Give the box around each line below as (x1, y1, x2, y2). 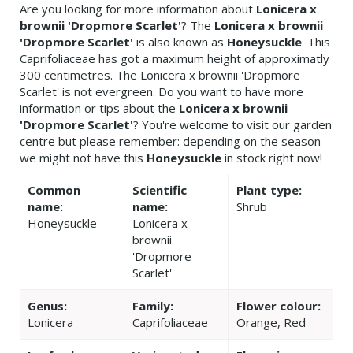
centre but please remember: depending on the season (20, 133, 321, 150)
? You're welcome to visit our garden (133, 117, 332, 133)
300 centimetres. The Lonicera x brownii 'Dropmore (20, 67, 300, 84)
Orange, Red (236, 314, 307, 331)
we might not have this (20, 150, 147, 166)
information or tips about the (20, 100, 179, 117)
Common (28, 182, 80, 199)
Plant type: (236, 182, 303, 199)
